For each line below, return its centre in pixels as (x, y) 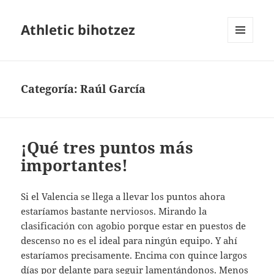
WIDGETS (245, 68)
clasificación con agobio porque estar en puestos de (134, 226)
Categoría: (51, 89)
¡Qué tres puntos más (107, 148)
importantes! (75, 165)
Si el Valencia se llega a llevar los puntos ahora (123, 197)
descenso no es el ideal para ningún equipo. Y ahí (129, 241)
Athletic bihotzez (78, 30)
